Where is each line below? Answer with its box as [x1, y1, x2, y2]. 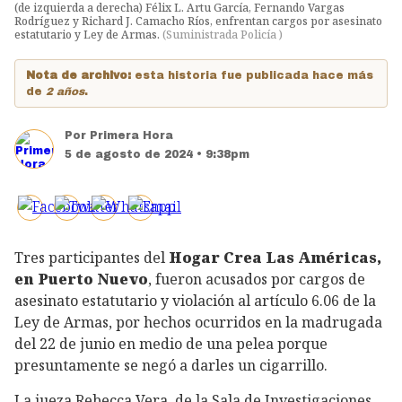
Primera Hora [90, 129, 173, 142]
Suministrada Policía [166, 27, 279, 42]
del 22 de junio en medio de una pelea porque [14, 334, 328, 354]
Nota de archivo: [26, 69, 135, 82]
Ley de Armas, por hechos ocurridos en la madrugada [14, 312, 382, 332]
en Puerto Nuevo [14, 269, 148, 289]
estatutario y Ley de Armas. [14, 27, 162, 42]
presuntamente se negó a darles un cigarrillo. [14, 355, 328, 375]
